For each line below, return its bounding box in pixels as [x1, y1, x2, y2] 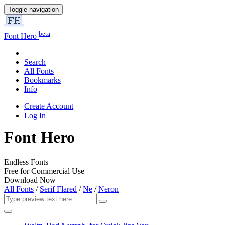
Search [24, 58, 46, 67]
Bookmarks [24, 76, 61, 85]
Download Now [4, 175, 56, 184]
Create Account [24, 102, 73, 111]
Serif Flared [40, 184, 77, 193]
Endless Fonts [4, 157, 48, 166]
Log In [24, 111, 46, 120]
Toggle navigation [8, 6, 59, 13]
